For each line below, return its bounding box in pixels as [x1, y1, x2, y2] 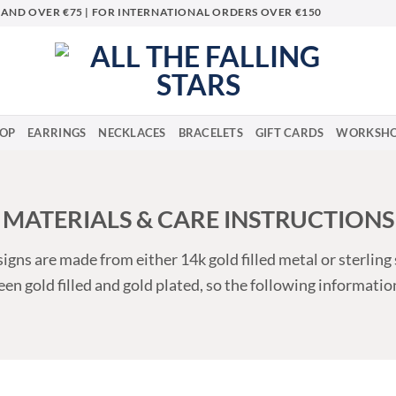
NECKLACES [98, 126, 166, 140]
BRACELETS [178, 126, 243, 140]
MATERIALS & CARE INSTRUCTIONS [2, 204, 394, 233]
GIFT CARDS [255, 126, 324, 140]
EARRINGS [27, 126, 87, 140]
